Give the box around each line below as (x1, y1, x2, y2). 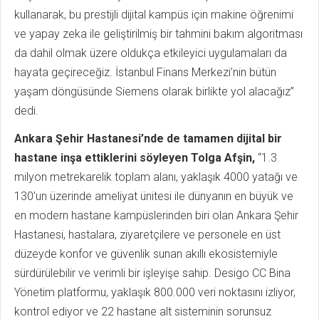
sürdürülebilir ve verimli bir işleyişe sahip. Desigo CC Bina (14, 266, 291, 280)
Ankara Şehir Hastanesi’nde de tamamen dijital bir (14, 131, 282, 145)
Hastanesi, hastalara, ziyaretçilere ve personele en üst (14, 227, 281, 241)
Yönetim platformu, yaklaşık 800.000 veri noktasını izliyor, (14, 285, 296, 299)
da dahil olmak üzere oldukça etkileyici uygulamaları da (14, 46, 287, 60)
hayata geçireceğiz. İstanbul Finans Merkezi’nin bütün (14, 65, 276, 79)
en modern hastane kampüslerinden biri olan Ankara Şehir (14, 208, 298, 222)
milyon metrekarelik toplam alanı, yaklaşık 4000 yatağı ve (14, 169, 298, 184)
